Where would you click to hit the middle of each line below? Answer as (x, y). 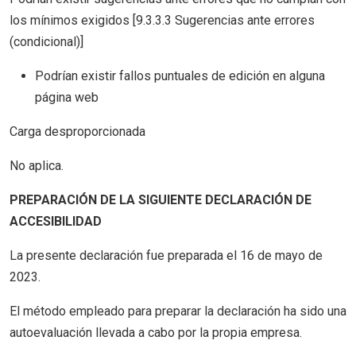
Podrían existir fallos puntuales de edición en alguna (180, 76)
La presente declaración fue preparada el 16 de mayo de (166, 255)
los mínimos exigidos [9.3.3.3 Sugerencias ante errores (162, 20)
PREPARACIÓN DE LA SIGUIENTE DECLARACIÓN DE (161, 200)
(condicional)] (46, 42)
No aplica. (37, 166)
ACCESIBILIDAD (56, 221)
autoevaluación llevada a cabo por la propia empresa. (156, 333)
